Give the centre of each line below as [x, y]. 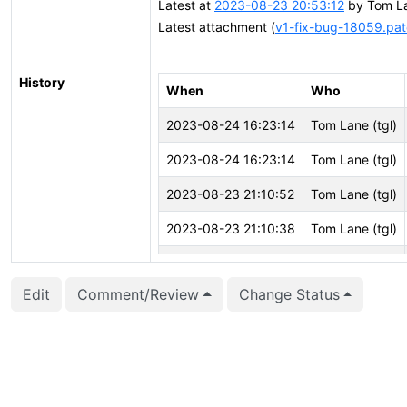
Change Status [289, 294]
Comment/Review [138, 294]
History [42, 82]
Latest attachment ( [217, 26]
